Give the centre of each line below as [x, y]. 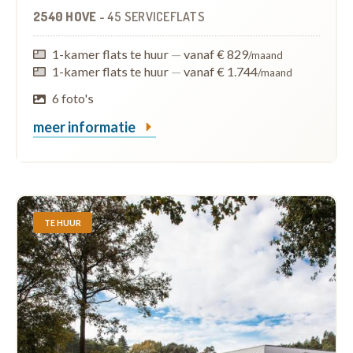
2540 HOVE [66, 17]
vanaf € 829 [215, 54]
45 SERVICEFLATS [156, 17]
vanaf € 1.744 [220, 72]
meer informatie [85, 127]
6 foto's [73, 98]
